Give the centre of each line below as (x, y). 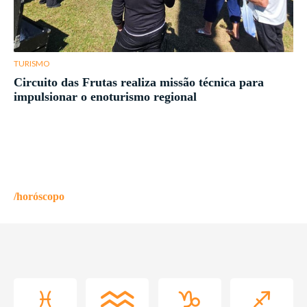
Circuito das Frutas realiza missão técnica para (139, 83)
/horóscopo (39, 197)
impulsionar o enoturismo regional (105, 97)
